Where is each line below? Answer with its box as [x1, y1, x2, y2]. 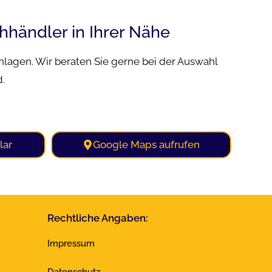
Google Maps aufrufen [93, 138, 200, 151]
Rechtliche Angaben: [47, 212, 149, 224]
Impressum [47, 238, 95, 249]
